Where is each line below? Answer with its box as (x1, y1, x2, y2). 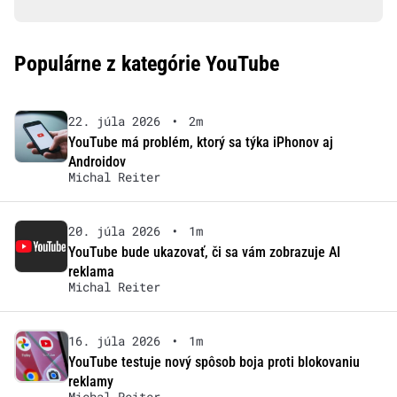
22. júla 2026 (67, 112, 160, 129)
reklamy (67, 372, 113, 390)
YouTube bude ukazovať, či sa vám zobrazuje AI (67, 243, 340, 261)
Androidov (67, 152, 126, 170)
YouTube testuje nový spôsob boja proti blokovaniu (67, 353, 360, 370)
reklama (67, 262, 114, 280)
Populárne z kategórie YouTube (14, 51, 279, 76)
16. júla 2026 (67, 331, 160, 349)
